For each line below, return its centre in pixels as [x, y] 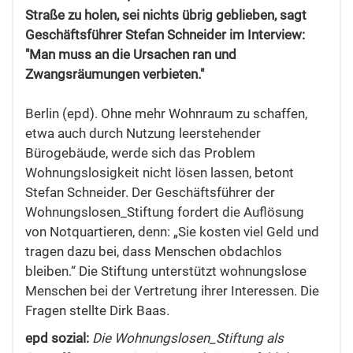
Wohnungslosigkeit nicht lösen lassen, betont [160, 173]
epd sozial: [57, 338]
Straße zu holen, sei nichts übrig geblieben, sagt [166, 15]
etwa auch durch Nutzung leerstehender [143, 134]
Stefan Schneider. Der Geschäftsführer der [150, 193]
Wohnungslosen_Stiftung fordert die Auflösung [165, 212]
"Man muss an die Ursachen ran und [131, 55]
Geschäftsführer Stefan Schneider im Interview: [165, 35]
